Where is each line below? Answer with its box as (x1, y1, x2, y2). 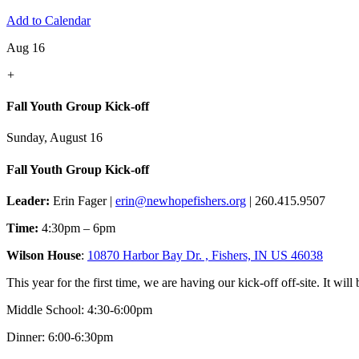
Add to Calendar (6, 13, 91, 27)
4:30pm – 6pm (38, 221, 115, 235)
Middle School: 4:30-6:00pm (6, 303, 152, 317)
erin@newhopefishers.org (115, 194, 246, 208)
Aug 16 (6, 40, 45, 54)
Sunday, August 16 (6, 131, 103, 145)
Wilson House (6, 248, 81, 262)
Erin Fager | (50, 194, 115, 208)
